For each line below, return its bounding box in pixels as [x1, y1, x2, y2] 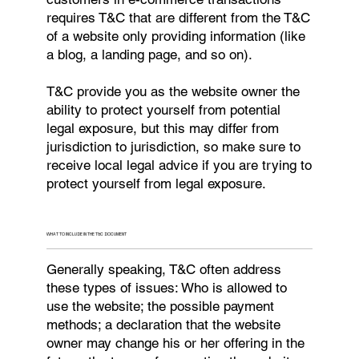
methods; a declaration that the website [46, 316, 281, 333]
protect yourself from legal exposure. [46, 175, 267, 192]
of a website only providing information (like [46, 27, 306, 44]
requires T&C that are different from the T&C [46, 9, 311, 26]
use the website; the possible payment [46, 297, 275, 314]
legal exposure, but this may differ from [46, 119, 280, 136]
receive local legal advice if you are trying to [46, 156, 313, 173]
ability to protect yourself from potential [46, 101, 281, 118]
